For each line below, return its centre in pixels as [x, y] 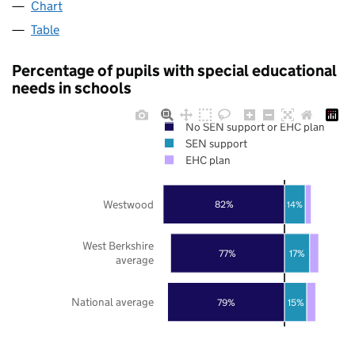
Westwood [128, 204]
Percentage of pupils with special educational [174, 70]
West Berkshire [118, 245]
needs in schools [72, 88]
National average [113, 302]
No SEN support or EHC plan [255, 126]
